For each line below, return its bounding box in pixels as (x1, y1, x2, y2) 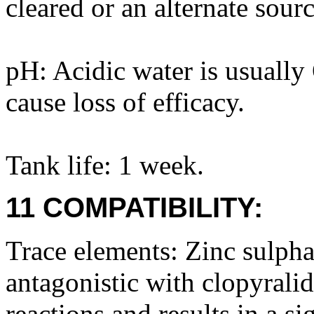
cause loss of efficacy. (6, 87, 245, 117)
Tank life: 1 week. (6, 150, 204, 180)
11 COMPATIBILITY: (6, 192, 263, 223)
